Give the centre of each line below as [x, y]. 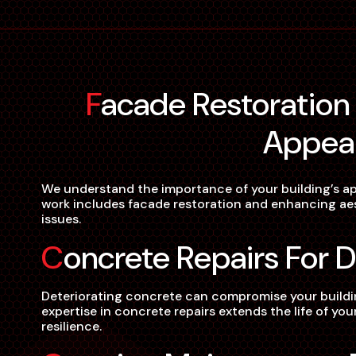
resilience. [72, 326]
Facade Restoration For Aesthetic [93, 104]
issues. [61, 219]
